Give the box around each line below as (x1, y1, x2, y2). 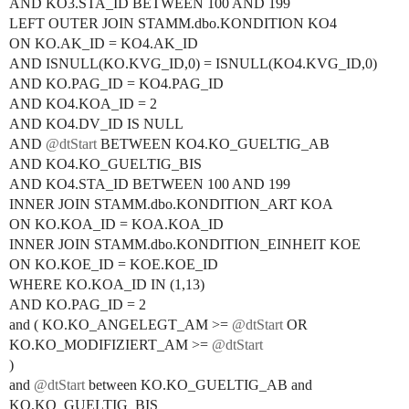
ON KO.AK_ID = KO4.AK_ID (9, 36, 198, 51)
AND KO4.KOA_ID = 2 (9, 96, 157, 111)
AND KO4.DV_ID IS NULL (9, 116, 184, 131)
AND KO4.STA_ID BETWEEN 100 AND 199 (9, 176, 290, 192)
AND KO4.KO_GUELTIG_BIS (9, 156, 202, 172)
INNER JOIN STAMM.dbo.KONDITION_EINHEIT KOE (9, 236, 361, 252)
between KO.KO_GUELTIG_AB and (85, 377, 312, 393)
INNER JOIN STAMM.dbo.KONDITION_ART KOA (9, 196, 333, 212)
